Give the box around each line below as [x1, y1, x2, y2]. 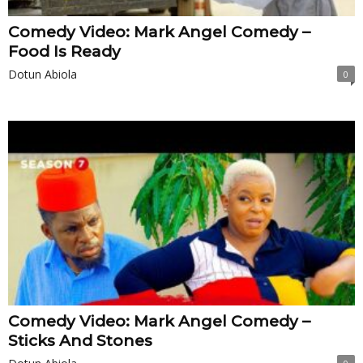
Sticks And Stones [8, 331, 152, 351]
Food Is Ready [8, 41, 121, 61]
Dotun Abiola [8, 66, 77, 82]
